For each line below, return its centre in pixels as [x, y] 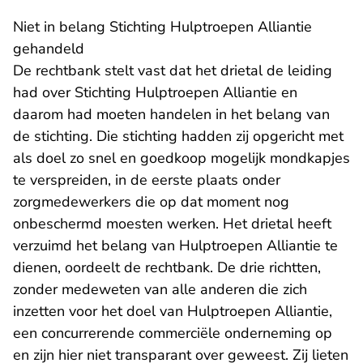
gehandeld [49, 49]
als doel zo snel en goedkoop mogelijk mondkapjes [181, 158]
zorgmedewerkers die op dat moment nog [151, 202]
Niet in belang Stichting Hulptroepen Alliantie [162, 27]
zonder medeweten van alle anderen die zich [160, 289]
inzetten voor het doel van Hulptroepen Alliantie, [173, 311]
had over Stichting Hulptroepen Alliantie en [155, 92]
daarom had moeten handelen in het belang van [171, 114]
